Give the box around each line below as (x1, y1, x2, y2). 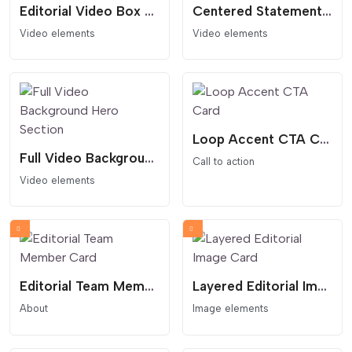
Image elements (192, 302, 269, 315)
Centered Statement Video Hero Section (322, 3, 332, 20)
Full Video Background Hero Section (145, 150, 154, 167)
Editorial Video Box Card (145, 3, 154, 20)
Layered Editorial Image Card (317, 278, 327, 295)
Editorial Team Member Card (145, 278, 154, 295)
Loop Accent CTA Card (320, 131, 329, 148)
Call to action (192, 156, 255, 168)
